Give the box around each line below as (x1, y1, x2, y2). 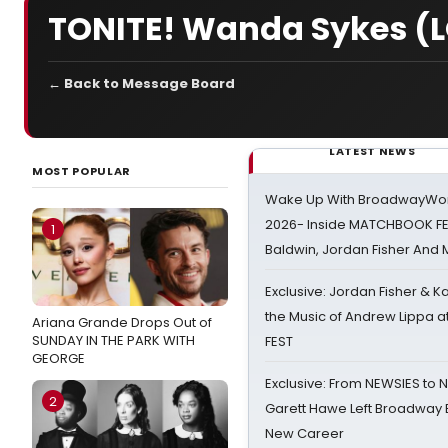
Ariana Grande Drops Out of (32, 313, 212, 332)
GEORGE (32, 349, 85, 368)
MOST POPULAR (32, 163, 131, 179)
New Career (265, 424, 344, 443)
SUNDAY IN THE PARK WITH (32, 331, 195, 350)
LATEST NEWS (329, 143, 416, 159)
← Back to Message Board (48, 74, 235, 93)
